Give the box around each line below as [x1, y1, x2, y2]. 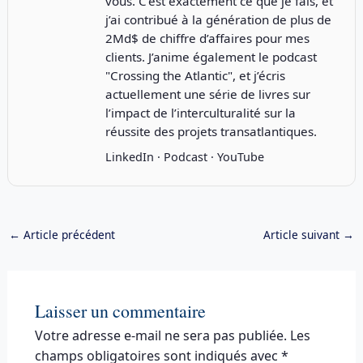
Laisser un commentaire [34, 298, 206, 322]
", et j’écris [227, 66, 285, 83]
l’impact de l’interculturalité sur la [105, 104, 296, 121]
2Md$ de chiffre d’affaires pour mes [105, 29, 310, 46]
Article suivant [263, 226, 344, 242]
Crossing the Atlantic [109, 66, 228, 83]
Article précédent [19, 226, 115, 242]
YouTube [216, 148, 264, 164]
